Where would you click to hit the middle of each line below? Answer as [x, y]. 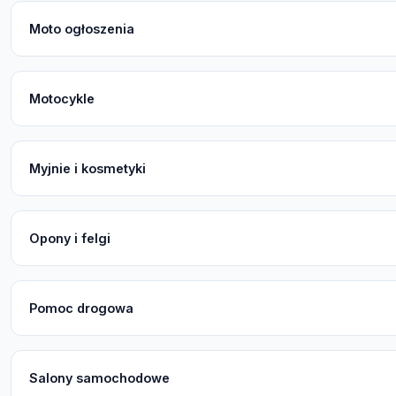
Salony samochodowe [99, 378]
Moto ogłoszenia [82, 29]
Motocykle [62, 99]
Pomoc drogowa [81, 308]
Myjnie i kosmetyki [88, 169]
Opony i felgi [70, 239]
